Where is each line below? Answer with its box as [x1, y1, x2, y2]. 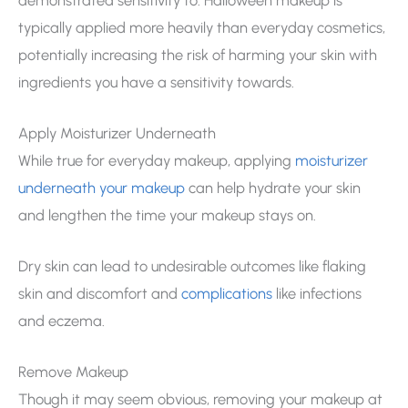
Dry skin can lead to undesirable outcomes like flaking [18, 257, 366, 276]
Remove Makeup [18, 362, 128, 382]
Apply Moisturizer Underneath [18, 123, 216, 142]
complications [181, 284, 272, 303]
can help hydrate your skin [185, 178, 361, 197]
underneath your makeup [18, 178, 185, 197]
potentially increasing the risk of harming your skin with [18, 45, 377, 64]
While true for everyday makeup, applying [18, 150, 295, 169]
